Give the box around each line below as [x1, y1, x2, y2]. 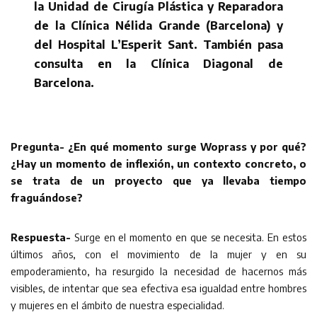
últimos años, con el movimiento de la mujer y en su [11, 247, 306, 260]
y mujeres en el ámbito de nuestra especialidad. [11, 298, 224, 311]
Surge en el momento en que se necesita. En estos [71, 230, 306, 243]
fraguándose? [11, 190, 83, 204]
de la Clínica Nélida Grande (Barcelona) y [34, 18, 283, 33]
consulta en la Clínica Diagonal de [34, 56, 283, 71]
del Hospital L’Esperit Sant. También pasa [34, 37, 283, 52]
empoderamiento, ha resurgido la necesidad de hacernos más [11, 264, 306, 277]
